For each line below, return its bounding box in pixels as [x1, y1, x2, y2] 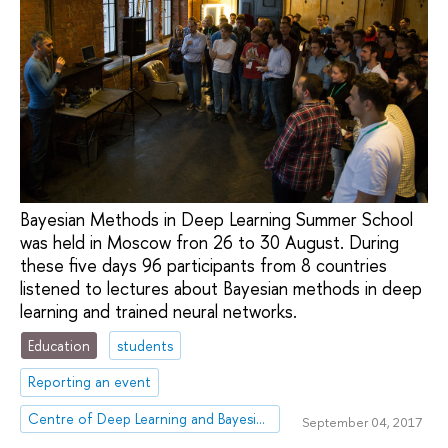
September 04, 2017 [301, 412, 422, 431]
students [117, 335, 174, 355]
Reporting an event [28, 372, 152, 392]
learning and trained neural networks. [20, 299, 297, 324]
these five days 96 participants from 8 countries [20, 253, 387, 278]
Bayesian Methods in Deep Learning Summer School [20, 207, 413, 232]
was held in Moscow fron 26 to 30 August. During [20, 230, 399, 255]
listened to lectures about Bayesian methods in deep [20, 276, 422, 301]
